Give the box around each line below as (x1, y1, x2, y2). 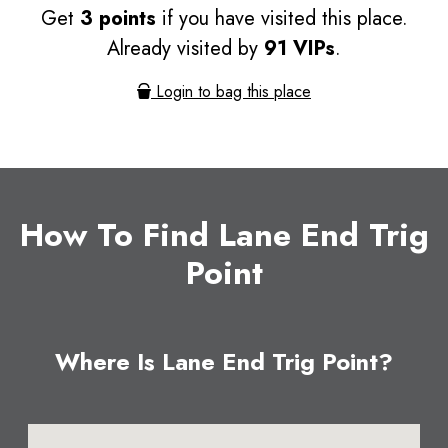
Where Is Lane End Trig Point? (55, 345, 393, 380)
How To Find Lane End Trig (19, 212, 429, 259)
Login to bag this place (151, 80, 311, 104)
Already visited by (107, 34, 264, 64)
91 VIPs (264, 34, 335, 64)
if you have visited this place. (155, 4, 408, 34)
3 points (79, 4, 156, 34)
